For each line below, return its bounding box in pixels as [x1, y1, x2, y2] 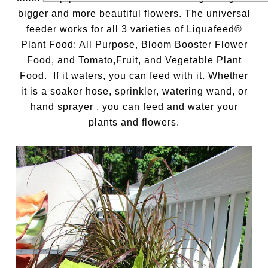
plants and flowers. [89, 117, 179, 127]
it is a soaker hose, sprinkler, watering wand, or [20, 86, 248, 96]
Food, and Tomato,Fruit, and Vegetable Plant [26, 54, 242, 65]
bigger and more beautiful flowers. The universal [17, 8, 251, 19]
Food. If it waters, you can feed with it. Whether [20, 70, 248, 81]
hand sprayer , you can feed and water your [30, 101, 238, 112]
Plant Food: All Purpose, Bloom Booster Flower [20, 39, 248, 50]
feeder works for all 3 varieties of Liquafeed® [26, 23, 242, 34]
